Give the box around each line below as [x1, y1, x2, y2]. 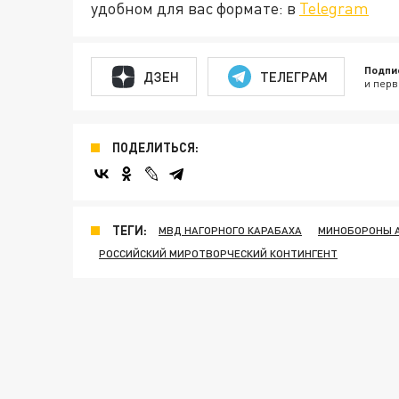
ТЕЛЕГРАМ [259, 68, 328, 85]
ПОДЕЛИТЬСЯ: [112, 140, 199, 156]
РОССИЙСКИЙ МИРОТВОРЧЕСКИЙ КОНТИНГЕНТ [99, 247, 338, 261]
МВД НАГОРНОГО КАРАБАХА [159, 224, 302, 238]
